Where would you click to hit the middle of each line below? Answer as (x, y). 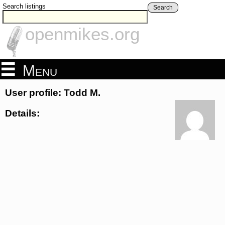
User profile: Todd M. (53, 93)
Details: (22, 113)
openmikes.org (82, 34)
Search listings (24, 6)
